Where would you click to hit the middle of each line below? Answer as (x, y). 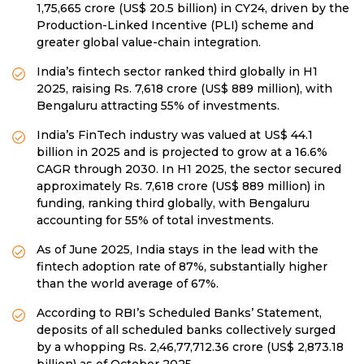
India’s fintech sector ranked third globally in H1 (177, 71)
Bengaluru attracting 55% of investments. (158, 105)
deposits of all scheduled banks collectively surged (186, 329)
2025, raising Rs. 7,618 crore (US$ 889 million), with (184, 88)
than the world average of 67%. (128, 283)
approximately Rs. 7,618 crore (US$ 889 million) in (181, 186)
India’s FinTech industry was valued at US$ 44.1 (175, 134)
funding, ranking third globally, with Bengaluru (173, 203)
